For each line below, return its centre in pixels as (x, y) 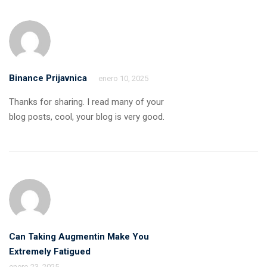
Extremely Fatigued (50, 251)
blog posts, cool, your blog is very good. (87, 117)
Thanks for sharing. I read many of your (86, 102)
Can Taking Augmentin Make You (79, 236)
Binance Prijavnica (48, 78)
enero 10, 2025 (123, 78)
